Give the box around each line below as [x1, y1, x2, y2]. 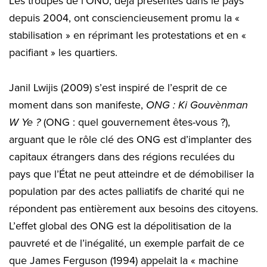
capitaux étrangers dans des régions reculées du [9, 150, 235, 164]
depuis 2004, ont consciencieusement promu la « [9, 11, 240, 25]
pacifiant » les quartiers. [9, 46, 117, 60]
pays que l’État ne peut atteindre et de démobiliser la [9, 167, 254, 181]
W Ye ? [9, 116, 41, 129]
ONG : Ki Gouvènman [146, 98, 248, 112]
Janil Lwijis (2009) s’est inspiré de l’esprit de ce [9, 81, 227, 95]
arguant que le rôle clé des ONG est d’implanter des [9, 133, 252, 147]
